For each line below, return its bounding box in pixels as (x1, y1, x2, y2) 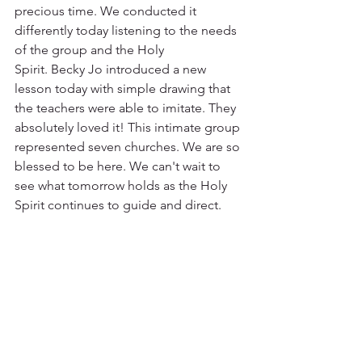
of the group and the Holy (15, 41, 167, 57)
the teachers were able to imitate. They (15, 99, 239, 116)
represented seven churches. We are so (15, 138, 243, 154)
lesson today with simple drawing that (15, 80, 234, 96)
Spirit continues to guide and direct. (15, 196, 221, 213)
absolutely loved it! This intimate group (15, 119, 243, 135)
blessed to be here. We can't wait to (15, 158, 224, 174)
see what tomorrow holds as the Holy (15, 177, 230, 193)
